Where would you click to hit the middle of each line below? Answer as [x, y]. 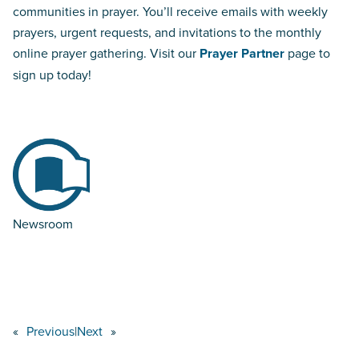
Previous [50, 331]
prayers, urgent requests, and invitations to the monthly [167, 32]
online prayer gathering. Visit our [106, 52]
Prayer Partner [242, 53]
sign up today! [52, 74]
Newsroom [43, 223]
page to [307, 52]
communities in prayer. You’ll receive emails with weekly [170, 11]
